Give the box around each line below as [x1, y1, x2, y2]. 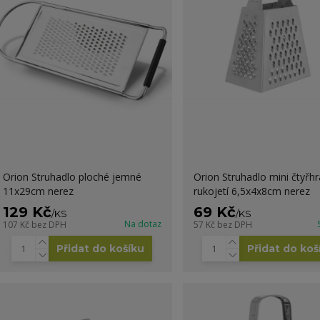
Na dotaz [124, 217, 161, 230]
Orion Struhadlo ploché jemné [2, 169, 141, 184]
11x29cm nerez [2, 184, 74, 198]
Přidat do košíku [56, 241, 145, 255]
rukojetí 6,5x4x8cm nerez [193, 184, 310, 198]
